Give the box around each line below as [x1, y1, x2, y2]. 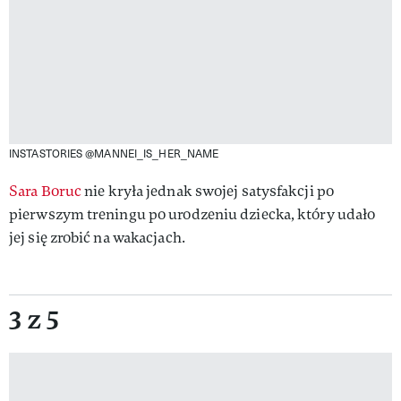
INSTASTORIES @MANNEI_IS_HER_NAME [9, 146, 219, 161]
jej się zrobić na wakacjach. [9, 228, 185, 248]
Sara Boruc [9, 182, 81, 201]
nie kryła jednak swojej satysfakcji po [81, 182, 334, 201]
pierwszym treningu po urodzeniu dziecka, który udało [9, 205, 376, 225]
